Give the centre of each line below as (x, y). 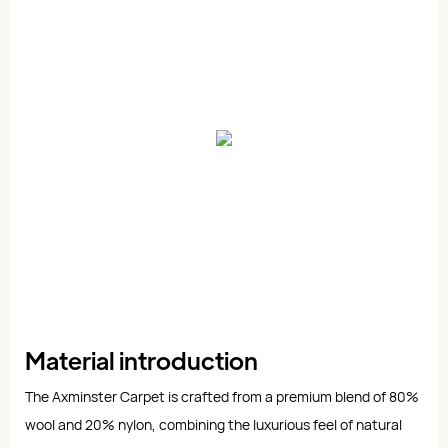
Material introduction (141, 360)
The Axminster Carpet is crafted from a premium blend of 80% (222, 397)
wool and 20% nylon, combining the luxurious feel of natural (213, 425)
